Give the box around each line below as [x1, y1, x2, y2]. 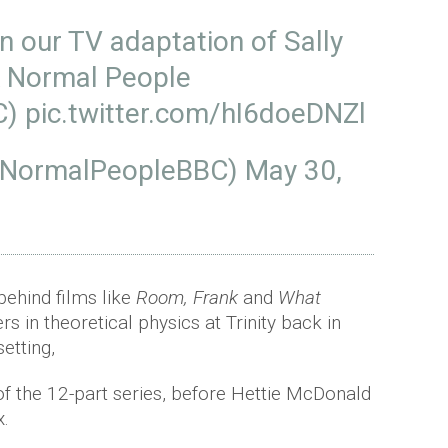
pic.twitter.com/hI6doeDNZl [25, 97, 366, 131]
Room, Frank [136, 286, 243, 310]
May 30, [245, 154, 342, 188]
